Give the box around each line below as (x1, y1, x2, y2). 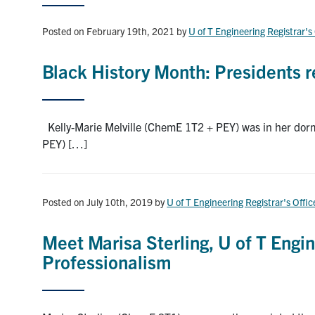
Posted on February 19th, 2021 (42, 24, 175, 37)
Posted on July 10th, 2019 (42, 195, 153, 208)
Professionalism (42, 249, 172, 273)
